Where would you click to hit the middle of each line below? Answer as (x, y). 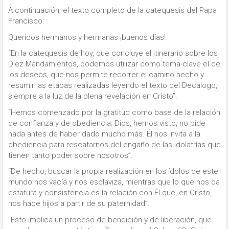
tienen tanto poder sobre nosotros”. (71, 155)
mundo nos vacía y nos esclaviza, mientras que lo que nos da (114, 182)
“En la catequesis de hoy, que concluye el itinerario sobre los (113, 53)
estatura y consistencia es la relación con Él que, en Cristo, (110, 193)
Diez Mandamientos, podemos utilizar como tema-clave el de (114, 64)
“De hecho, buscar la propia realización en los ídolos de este (113, 171)
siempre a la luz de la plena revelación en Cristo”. (93, 96)
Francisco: (26, 21)
